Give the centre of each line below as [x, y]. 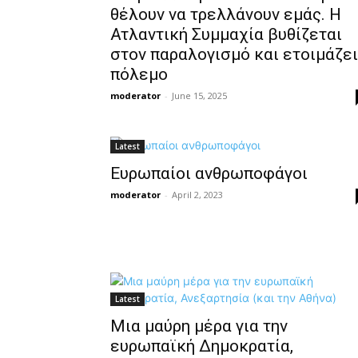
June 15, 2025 [199, 95]
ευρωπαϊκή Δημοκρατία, [202, 346]
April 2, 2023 [197, 195]
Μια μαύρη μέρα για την [199, 326]
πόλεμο [139, 74]
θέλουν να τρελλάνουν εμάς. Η [226, 14]
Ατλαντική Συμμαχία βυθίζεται [226, 34]
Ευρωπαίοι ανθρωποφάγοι [209, 173]
